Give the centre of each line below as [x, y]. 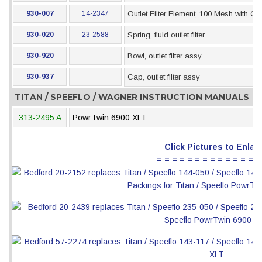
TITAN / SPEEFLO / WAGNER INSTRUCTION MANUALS [132, 97]
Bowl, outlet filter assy [165, 56]
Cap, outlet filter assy [164, 77]
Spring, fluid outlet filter [166, 35]
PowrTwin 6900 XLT [110, 118]
